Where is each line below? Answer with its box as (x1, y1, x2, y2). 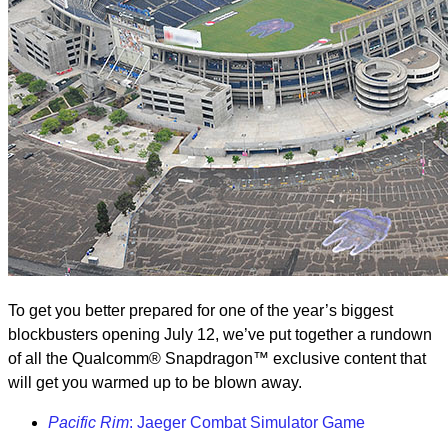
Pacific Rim (48, 414, 129, 431)
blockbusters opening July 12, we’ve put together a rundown (8, 326, 432, 343)
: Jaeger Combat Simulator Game (129, 414, 365, 431)
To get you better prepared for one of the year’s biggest (8, 302, 393, 319)
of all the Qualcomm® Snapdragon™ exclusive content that (8, 350, 426, 367)
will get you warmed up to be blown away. (8, 374, 302, 391)
